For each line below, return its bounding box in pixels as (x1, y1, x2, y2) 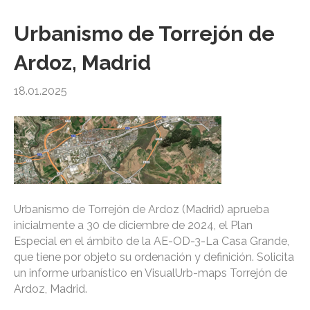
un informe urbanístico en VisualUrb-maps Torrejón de (14, 266, 287, 280)
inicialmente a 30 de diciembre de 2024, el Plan (14, 219, 253, 232)
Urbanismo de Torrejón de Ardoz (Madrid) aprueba (14, 203, 269, 217)
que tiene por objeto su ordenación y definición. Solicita (14, 250, 294, 264)
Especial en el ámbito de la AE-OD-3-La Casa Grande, (14, 235, 289, 248)
